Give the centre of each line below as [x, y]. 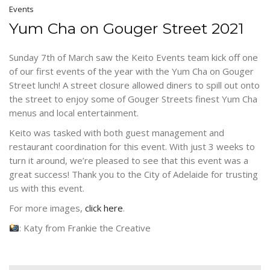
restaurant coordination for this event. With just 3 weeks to [132, 147]
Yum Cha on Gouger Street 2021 [127, 29]
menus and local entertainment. [74, 113]
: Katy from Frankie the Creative [85, 228]
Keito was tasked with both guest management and [117, 133]
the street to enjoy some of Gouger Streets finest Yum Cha [133, 99]
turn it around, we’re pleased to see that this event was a [129, 161]
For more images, [47, 208]
